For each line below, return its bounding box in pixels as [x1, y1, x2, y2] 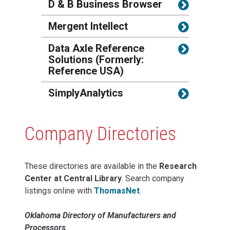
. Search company [122, 173, 184, 183]
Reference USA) [48, 65, 124, 77]
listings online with [25, 185, 94, 196]
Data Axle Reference [48, 42, 144, 54]
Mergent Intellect [48, 20, 130, 32]
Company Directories [25, 123, 180, 145]
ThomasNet [94, 185, 140, 196]
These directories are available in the [25, 161, 159, 171]
